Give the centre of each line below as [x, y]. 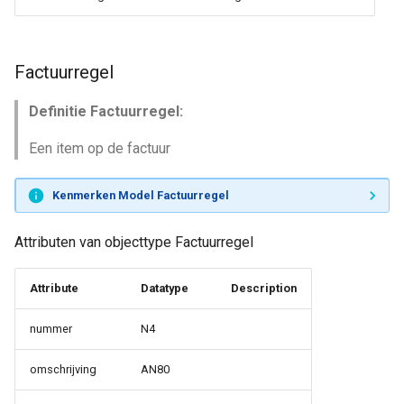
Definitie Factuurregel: [106, 111]
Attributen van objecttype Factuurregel [134, 242]
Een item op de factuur [100, 148]
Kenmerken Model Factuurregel [140, 195]
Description [264, 288]
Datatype [165, 288]
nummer [51, 329]
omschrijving [63, 369]
